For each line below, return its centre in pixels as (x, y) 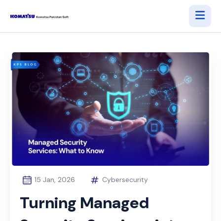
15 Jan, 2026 (55, 179)
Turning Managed (84, 203)
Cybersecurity (125, 179)
